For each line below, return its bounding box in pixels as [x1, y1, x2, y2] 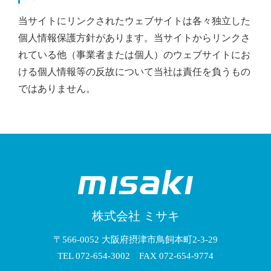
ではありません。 [18, 83, 96, 94]
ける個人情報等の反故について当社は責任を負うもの [18, 67, 250, 77]
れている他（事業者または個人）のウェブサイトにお [18, 50, 250, 60]
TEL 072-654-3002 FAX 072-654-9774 [57, 251, 214, 261]
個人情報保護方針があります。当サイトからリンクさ [18, 33, 250, 43]
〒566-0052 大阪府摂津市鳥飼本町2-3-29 [53, 235, 218, 244]
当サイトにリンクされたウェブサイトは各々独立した [18, 16, 250, 26]
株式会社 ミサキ [91, 209, 180, 223]
